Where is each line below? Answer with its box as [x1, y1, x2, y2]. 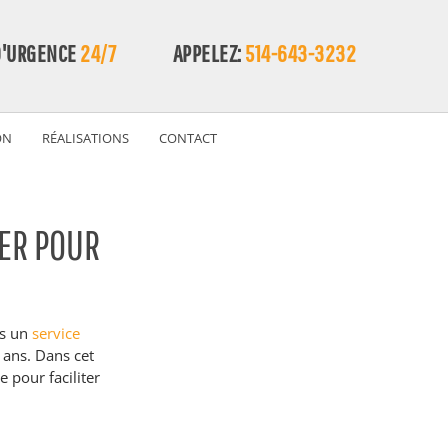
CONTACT [159, 129, 217, 147]
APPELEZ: [172, 39, 246, 67]
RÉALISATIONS [42, 129, 129, 147]
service [32, 323, 84, 343]
